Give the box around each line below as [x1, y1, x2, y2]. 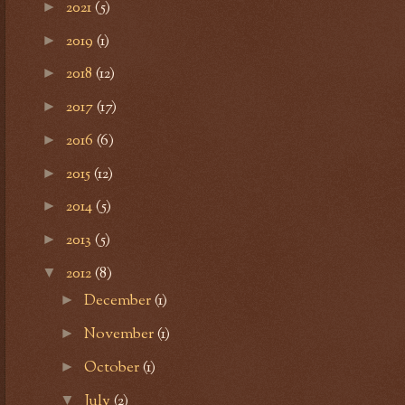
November [83, 324, 157, 346]
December [83, 290, 155, 313]
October [83, 356, 143, 379]
